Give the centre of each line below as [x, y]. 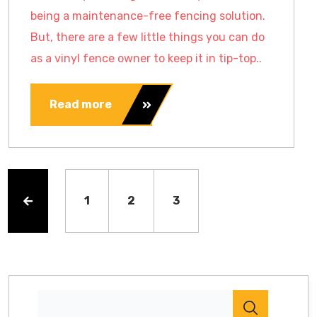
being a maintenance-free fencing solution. [148, 16]
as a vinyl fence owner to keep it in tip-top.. [146, 58]
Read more [81, 104]
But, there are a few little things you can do [148, 37]
